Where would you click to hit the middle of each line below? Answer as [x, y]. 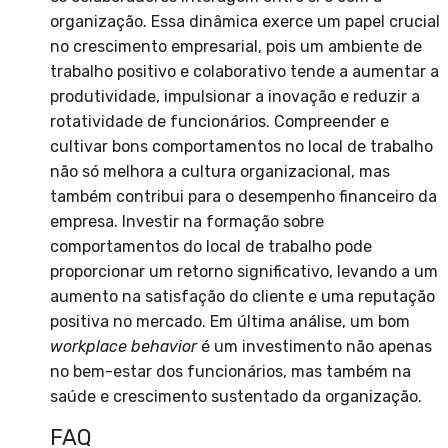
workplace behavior [123, 347]
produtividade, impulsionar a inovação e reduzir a [235, 97]
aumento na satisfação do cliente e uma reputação [242, 297]
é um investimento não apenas [314, 347]
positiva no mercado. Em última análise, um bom [230, 322]
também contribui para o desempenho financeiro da [243, 197]
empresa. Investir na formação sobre [187, 222]
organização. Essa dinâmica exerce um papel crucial [245, 22]
